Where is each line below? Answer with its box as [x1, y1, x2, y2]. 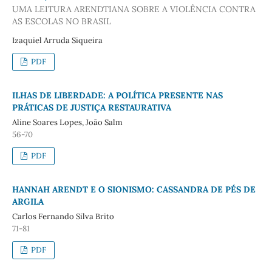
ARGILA [12, 196, 44, 208]
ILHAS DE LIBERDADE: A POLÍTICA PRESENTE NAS [12, 90, 223, 101]
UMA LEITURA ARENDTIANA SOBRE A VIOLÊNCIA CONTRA [12, 4, 256, 15]
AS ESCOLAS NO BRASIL [12, 16, 111, 27]
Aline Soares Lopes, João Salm [12, 117, 123, 128]
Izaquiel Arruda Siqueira [12, 35, 103, 46]
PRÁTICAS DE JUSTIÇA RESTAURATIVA [12, 102, 171, 114]
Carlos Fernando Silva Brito [12, 211, 114, 222]
